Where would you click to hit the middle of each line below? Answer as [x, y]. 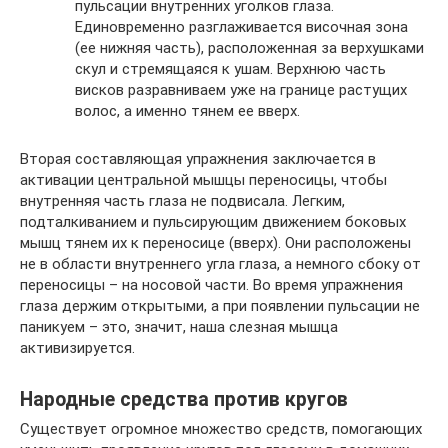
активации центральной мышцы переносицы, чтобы [203, 180]
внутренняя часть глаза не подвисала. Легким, [182, 201]
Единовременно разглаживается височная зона [241, 27]
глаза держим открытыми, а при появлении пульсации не [220, 306]
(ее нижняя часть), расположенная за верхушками [249, 48]
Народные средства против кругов [184, 399]
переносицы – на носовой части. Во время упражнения [211, 285]
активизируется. [77, 348]
